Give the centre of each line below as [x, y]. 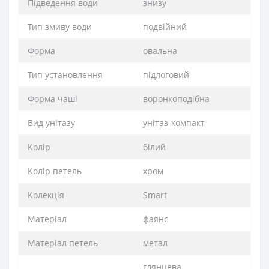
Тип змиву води [60, 27]
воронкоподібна [176, 99]
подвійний [165, 27]
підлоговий [166, 75]
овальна [160, 51]
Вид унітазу [51, 123]
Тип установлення [65, 75]
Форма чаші [53, 99]
